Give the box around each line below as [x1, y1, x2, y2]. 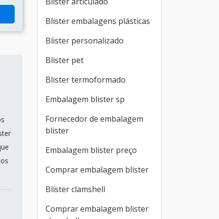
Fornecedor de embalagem [45, 113, 143, 124]
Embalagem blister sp [45, 94, 125, 105]
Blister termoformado [45, 74, 126, 85]
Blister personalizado [45, 35, 124, 46]
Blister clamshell [45, 184, 105, 195]
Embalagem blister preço [45, 145, 137, 155]
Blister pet [45, 55, 84, 66]
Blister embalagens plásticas [45, 16, 150, 26]
